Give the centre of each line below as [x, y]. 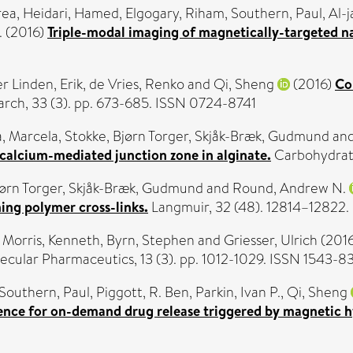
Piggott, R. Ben [143, 292]
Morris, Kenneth [51, 240]
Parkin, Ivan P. [238, 292]
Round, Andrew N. [289, 188]
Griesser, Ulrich [271, 240]
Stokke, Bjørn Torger [126, 136]
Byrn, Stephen [150, 240]
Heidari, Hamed [71, 13]
